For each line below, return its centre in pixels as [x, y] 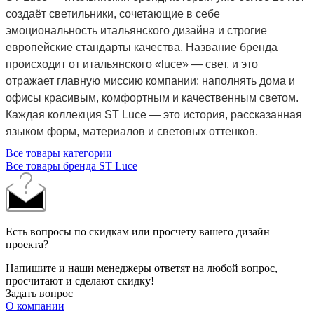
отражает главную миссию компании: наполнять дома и [150, 81]
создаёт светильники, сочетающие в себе [113, 13]
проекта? [27, 244]
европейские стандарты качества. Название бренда [142, 47]
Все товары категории [59, 153]
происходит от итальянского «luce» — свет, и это [132, 64]
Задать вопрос [39, 293]
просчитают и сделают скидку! [80, 280]
